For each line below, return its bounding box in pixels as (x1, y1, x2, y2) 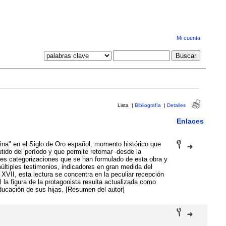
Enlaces (176, 117, 204, 125)
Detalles (166, 102, 186, 108)
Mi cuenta (176, 35, 200, 41)
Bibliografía (134, 102, 161, 108)
